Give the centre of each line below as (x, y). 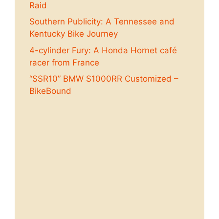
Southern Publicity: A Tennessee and (102, 22)
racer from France (64, 62)
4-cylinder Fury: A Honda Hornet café (103, 50)
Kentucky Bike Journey (74, 34)
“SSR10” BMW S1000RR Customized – (104, 79)
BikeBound (50, 91)
